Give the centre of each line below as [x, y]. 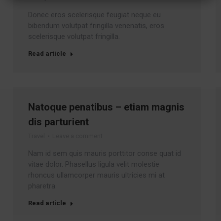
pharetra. [42, 186]
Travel [36, 136]
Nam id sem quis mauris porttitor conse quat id [104, 153]
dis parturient [58, 122]
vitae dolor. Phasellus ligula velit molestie [93, 164]
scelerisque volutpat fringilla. [74, 37]
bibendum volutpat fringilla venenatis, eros [96, 26]
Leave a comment [77, 136]
